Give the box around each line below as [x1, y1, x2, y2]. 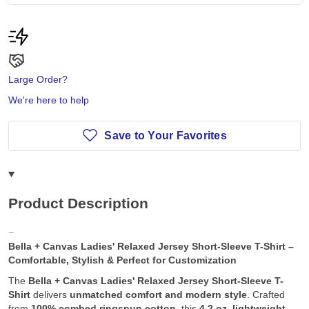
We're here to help [8, 94, 89, 106]
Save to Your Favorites [104, 129, 227, 141]
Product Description [8, 195, 148, 212]
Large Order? [8, 73, 68, 85]
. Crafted [247, 289, 285, 301]
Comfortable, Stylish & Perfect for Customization [8, 255, 237, 266]
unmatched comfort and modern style [70, 289, 247, 301]
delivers [30, 289, 70, 301]
